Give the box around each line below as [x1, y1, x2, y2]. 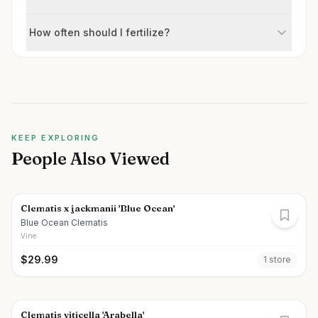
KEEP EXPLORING [11, 133, 99, 143]
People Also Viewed [11, 148, 170, 169]
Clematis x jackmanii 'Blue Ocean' [21, 202, 175, 214]
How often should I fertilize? [29, 26, 170, 38]
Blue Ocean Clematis [21, 217, 108, 228]
